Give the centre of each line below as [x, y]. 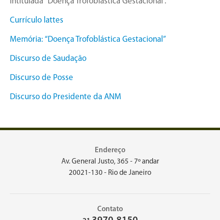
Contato [110, 210]
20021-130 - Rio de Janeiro [110, 173]
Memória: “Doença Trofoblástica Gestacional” [88, 40]
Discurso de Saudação [48, 59]
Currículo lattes [37, 21]
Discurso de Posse [41, 78]
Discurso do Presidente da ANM [66, 97]
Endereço [110, 151]
